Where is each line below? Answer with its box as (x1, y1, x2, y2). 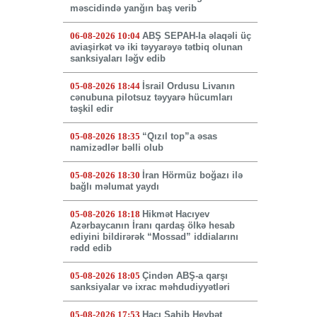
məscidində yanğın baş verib (69, 3, 197, 14)
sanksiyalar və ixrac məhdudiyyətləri (69, 282, 230, 293)
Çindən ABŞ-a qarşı (142, 270, 228, 282)
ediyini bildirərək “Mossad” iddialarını (69, 231, 238, 243)
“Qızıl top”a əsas (142, 131, 217, 142)
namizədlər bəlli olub (69, 142, 163, 154)
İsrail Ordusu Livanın (142, 81, 235, 92)
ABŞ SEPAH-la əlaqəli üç (142, 30, 251, 42)
